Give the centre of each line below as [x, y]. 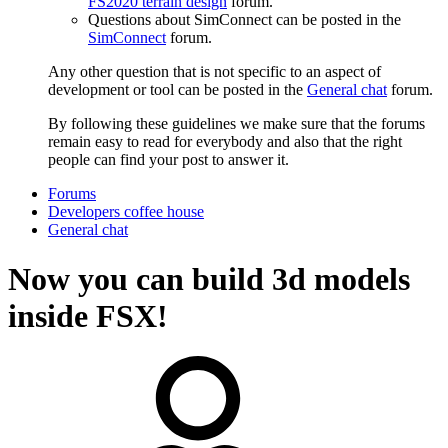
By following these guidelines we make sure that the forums [236, 124]
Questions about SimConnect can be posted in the [244, 20]
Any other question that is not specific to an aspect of [214, 72]
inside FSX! [88, 315]
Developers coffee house [126, 212]
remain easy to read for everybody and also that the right [225, 142]
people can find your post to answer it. [168, 160]
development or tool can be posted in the [177, 90]
